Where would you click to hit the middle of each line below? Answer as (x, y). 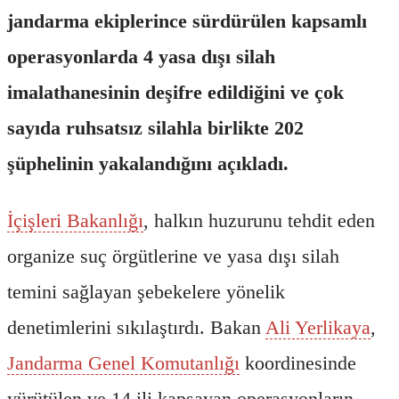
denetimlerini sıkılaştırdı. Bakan (136, 327)
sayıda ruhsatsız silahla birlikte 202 (155, 127)
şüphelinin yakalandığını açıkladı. (148, 163)
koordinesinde (298, 362)
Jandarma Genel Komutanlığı (123, 362)
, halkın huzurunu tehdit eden (259, 220)
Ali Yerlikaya (318, 327)
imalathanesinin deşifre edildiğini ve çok (175, 92)
